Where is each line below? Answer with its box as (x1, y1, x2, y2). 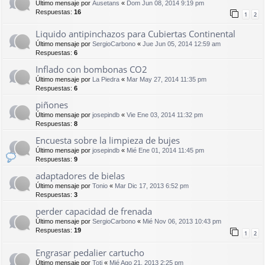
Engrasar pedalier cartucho (35, 246, 144, 258)
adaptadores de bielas (35, 170, 125, 182)
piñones (35, 99, 68, 111)
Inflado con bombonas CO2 (35, 63, 147, 76)
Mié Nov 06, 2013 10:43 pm (143, 218, 221, 225)
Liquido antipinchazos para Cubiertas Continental (35, 28, 235, 40)
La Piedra (92, 76, 119, 83)
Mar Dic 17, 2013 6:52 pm (115, 182, 189, 190)
